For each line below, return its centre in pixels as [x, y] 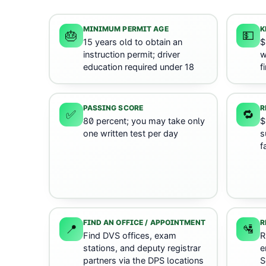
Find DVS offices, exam [129, 236]
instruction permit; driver [131, 55]
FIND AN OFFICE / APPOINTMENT [144, 223]
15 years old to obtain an [132, 42]
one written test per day [130, 134]
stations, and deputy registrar [142, 248]
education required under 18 [138, 67]
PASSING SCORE [113, 108]
